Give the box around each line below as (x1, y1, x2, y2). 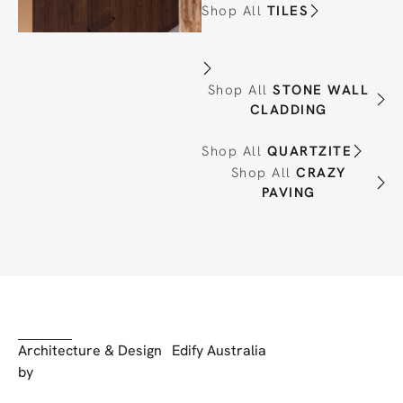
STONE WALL (273, 80, 370, 99)
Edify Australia (172, 341, 267, 360)
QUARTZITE (266, 142, 352, 160)
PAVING (261, 183, 316, 201)
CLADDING (249, 100, 327, 119)
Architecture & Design (18, 341, 162, 360)
